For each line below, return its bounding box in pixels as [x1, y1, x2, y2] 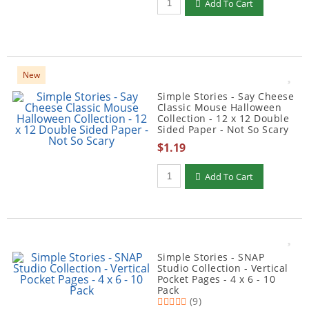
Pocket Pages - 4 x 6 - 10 [157, 272, 276, 286]
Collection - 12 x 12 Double [157, 112, 290, 125]
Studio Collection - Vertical [157, 261, 288, 275]
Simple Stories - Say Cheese [157, 90, 295, 103]
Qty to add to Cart [157, 161, 250, 177]
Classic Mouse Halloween [157, 101, 282, 114]
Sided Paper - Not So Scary [157, 123, 289, 136]
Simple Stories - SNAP [157, 250, 265, 263]
